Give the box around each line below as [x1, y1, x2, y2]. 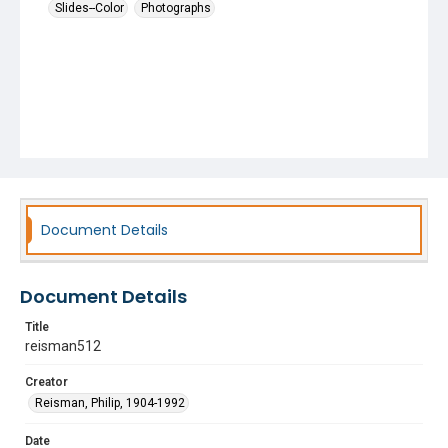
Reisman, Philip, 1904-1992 [35, 396, 185, 410]
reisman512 [25, 338, 101, 354]
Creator [25, 375, 68, 389]
